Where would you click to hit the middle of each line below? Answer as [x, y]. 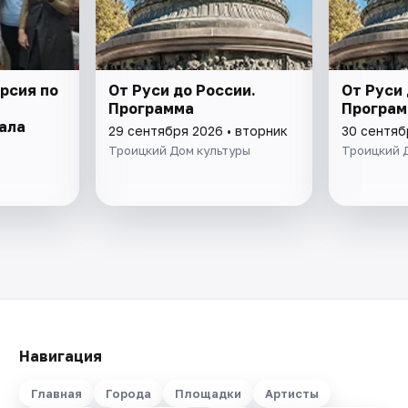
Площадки [208, 393]
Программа [152, 108]
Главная [56, 393]
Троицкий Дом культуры [180, 150]
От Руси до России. [183, 90]
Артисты [291, 393]
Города [128, 393]
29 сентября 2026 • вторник [199, 130]
